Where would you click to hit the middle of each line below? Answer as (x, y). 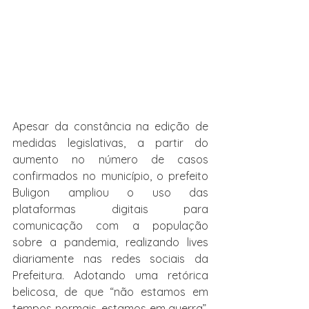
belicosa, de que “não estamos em (110, 291)
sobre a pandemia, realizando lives (110, 242)
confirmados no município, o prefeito (110, 176)
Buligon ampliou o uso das (110, 192)
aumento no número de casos (110, 159)
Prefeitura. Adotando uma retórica (110, 275)
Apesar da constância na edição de (110, 126)
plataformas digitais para (110, 209)
